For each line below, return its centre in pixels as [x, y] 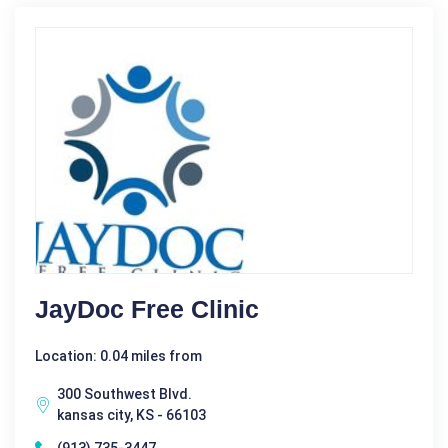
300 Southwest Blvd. [124, 394]
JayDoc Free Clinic [147, 309]
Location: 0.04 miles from [118, 356]
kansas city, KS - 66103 [131, 415]
